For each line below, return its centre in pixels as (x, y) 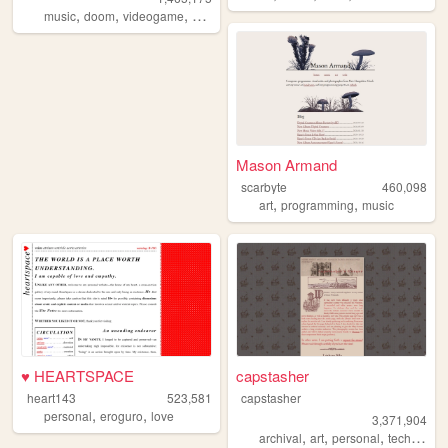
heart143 (51, 398)
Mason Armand (287, 164)
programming (318, 204)
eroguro (121, 416)
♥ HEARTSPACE (78, 376)
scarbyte (263, 186)
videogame (153, 15)
